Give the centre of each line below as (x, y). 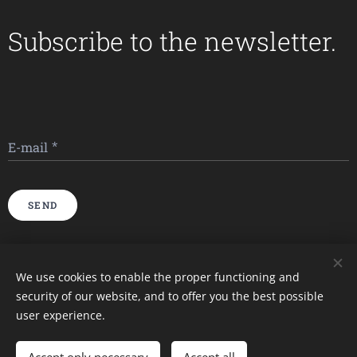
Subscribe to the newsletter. (172, 41)
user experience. (61, 315)
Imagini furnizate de (165, 257)
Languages (177, 348)
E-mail (28, 147)
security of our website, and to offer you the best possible (170, 296)
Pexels (222, 257)
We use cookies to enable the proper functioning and (158, 277)
